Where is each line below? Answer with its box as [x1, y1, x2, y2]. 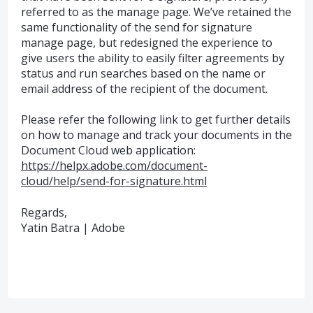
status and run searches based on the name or [21, 66, 265, 82]
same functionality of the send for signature [21, 20, 252, 36]
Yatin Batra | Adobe [21, 219, 125, 235]
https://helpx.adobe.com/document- [21, 158, 208, 174]
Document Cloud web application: [21, 143, 196, 159]
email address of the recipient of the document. [21, 81, 268, 97]
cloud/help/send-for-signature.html [21, 173, 207, 189]
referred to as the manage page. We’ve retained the [21, 4, 291, 20]
